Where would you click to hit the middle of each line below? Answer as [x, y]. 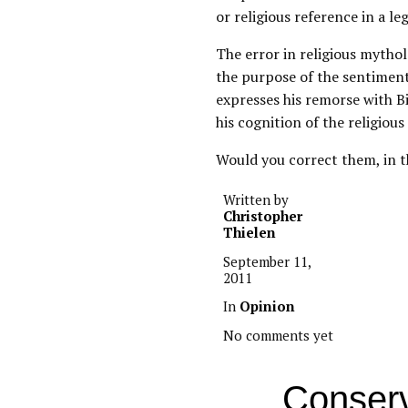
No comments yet [278, 335]
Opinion [267, 306]
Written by [256, 199]
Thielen [250, 232]
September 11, [267, 261]
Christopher [263, 216]
